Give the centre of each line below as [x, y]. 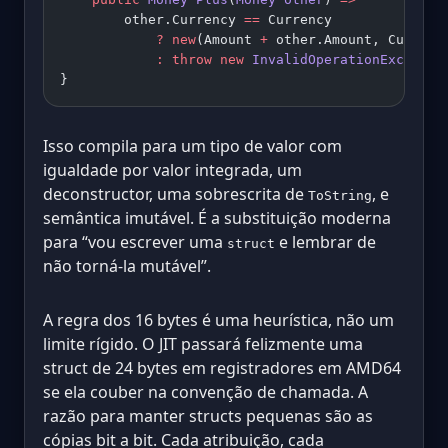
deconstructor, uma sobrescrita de [175, 194]
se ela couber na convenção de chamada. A [205, 392]
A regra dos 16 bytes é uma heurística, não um [218, 320]
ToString [340, 196]
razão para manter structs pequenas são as [208, 416]
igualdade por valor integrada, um [172, 170]
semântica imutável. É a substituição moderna [217, 218]
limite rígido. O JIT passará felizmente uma [203, 344]
